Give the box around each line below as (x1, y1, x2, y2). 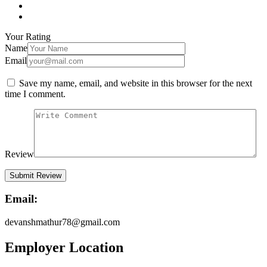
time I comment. (5, 88, 66, 99)
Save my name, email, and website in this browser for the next (19, 77, 252, 88)
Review (5, 148, 34, 159)
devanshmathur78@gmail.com (5, 216, 120, 227)
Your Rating (5, 31, 51, 42)
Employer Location (5, 239, 123, 255)
